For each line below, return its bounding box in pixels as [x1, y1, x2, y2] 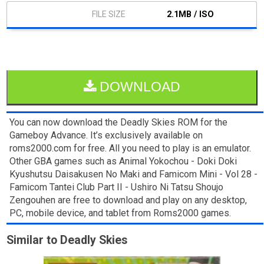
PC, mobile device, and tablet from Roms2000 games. [9, 207, 232, 219]
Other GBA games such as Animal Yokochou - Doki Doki [9, 155, 237, 167]
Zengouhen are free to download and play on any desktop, [9, 194, 247, 206]
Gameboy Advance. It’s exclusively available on [9, 129, 203, 141]
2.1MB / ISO [166, 9, 214, 19]
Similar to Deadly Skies [6, 233, 128, 247]
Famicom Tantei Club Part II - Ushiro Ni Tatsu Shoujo [9, 181, 224, 193]
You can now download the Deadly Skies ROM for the [9, 116, 228, 128]
